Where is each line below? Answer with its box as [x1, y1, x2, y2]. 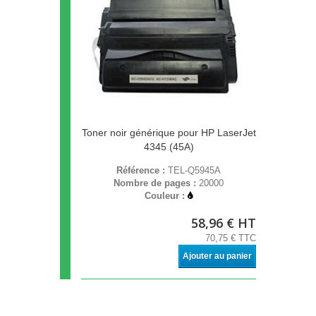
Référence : [116, 165, 168, 176]
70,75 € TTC [205, 233, 256, 244]
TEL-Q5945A [168, 165, 221, 176]
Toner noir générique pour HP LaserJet [81, 127, 256, 139]
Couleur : [145, 190, 188, 202]
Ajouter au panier [183, 251, 252, 262]
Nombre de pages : [114, 178, 199, 189]
